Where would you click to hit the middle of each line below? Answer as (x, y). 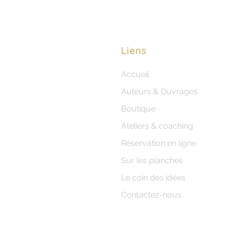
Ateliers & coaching (157, 126)
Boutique (138, 108)
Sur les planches (152, 160)
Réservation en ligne (159, 143)
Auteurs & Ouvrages (159, 91)
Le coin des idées (153, 177)
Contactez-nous (151, 195)
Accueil (135, 74)
